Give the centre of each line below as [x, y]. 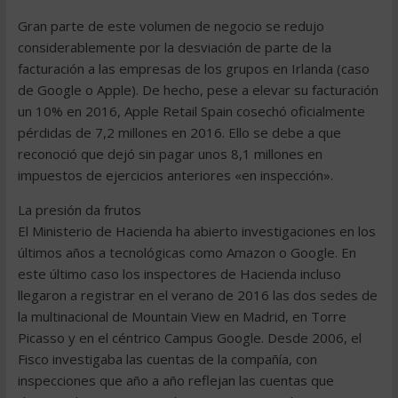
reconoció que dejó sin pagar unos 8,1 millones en [170, 154]
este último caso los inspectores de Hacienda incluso [179, 274]
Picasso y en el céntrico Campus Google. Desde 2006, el [189, 338]
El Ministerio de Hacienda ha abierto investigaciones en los [196, 231]
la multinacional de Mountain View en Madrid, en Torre [182, 316]
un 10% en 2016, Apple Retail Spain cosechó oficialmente [191, 111]
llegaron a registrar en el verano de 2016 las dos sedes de [197, 295]
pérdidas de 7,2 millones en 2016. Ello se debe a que [179, 132]
